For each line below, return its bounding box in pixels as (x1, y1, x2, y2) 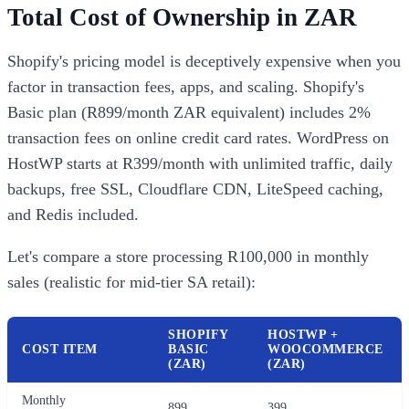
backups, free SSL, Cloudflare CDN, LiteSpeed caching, (7, 179, 383, 198)
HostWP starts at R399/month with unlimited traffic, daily (7, 153, 393, 173)
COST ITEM (22, 341, 98, 356)
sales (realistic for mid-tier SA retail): (7, 272, 256, 291)
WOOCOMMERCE (267, 341, 383, 356)
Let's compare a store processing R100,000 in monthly (7, 246, 369, 266)
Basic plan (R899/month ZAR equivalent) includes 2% (7, 102, 371, 121)
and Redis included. (7, 204, 139, 224)
